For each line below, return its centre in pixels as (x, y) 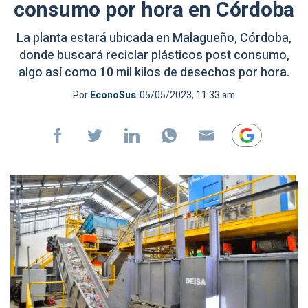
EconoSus (113, 95)
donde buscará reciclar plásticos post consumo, (154, 55)
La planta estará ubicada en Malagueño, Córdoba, (154, 38)
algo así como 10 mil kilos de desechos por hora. (154, 73)
